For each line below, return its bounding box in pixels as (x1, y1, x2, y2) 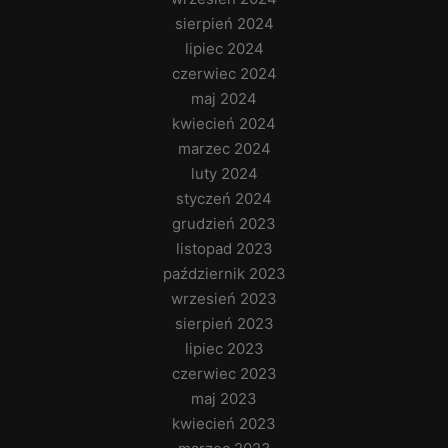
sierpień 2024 (174, 14, 274, 34)
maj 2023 (191, 389, 257, 409)
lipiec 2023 (184, 339, 264, 359)
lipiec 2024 (184, 39, 264, 59)
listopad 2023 (175, 239, 273, 259)
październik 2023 (162, 264, 286, 284)
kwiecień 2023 (172, 414, 276, 434)
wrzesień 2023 (171, 289, 277, 309)
